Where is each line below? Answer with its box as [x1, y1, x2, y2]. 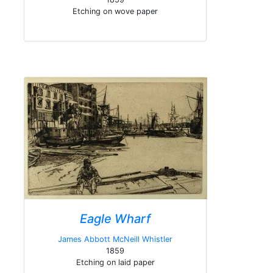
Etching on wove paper [73, 7, 158, 16]
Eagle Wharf [80, 211, 151, 226]
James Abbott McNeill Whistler [58, 235, 172, 244]
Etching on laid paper [76, 258, 155, 267]
